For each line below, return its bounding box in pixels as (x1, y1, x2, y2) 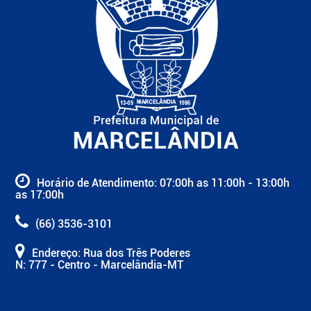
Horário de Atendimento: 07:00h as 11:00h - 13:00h (37, 176, 289, 190)
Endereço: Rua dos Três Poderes (32, 246, 190, 260)
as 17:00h (15, 188, 64, 202)
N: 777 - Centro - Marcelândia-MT (15, 258, 183, 272)
